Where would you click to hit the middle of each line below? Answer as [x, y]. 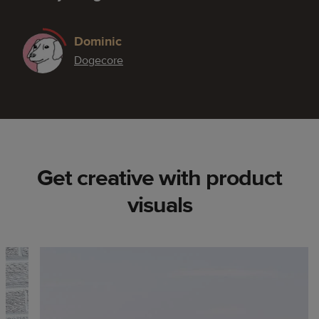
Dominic [98, 41]
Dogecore [99, 60]
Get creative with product [159, 178]
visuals [159, 205]
